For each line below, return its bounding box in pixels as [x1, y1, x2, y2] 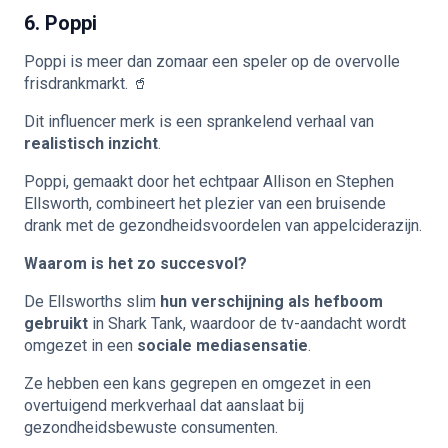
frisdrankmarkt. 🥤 [24, 74, 148, 93]
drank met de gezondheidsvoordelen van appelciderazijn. [24, 216, 422, 235]
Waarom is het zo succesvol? [24, 254, 247, 273]
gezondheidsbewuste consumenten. [24, 418, 278, 437]
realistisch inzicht [24, 134, 158, 153]
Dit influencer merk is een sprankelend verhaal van [24, 112, 374, 131]
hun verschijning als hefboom [160, 292, 383, 311]
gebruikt [24, 314, 88, 333]
